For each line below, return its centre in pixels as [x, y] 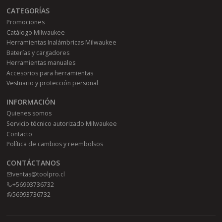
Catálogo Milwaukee [36, 32]
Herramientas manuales [41, 63]
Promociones [26, 22]
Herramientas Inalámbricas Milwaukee [62, 43]
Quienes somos [29, 113]
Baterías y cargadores [38, 53]
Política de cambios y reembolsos [55, 144]
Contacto [20, 134]
